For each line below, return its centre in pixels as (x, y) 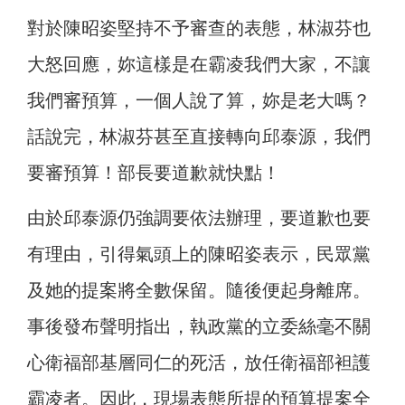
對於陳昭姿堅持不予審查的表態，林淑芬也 (199, 28)
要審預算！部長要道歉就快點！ (154, 173)
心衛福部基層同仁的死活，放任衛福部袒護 (199, 363)
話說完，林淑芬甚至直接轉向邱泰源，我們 (199, 137)
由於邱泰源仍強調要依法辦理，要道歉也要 (199, 218)
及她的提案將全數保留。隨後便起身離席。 (199, 291)
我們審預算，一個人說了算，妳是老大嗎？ (199, 101)
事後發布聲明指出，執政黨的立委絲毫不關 (199, 327)
